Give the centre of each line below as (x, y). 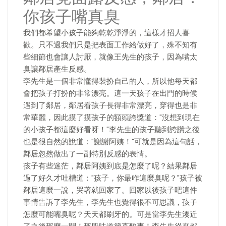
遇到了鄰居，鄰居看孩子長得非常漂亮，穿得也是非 (110, 105)
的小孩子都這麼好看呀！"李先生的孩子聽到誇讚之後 (111, 130)
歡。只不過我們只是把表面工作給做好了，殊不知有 (110, 45)
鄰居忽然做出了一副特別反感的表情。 (88, 154)
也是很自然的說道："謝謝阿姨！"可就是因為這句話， (113, 142)
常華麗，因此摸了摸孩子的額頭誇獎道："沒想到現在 (111, 118)
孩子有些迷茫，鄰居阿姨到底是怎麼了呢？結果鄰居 (110, 166)
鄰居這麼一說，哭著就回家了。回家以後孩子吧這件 (110, 190)
